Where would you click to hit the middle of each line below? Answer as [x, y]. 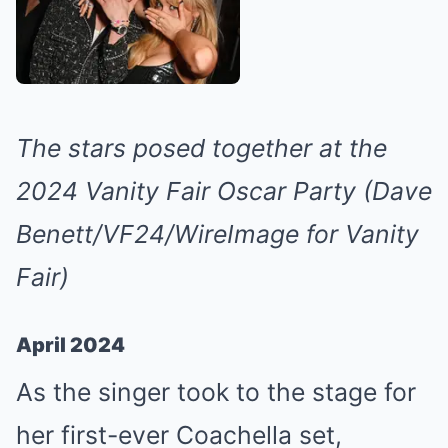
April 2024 [70, 344]
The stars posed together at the [201, 147]
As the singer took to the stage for [216, 391]
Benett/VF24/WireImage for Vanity [217, 233]
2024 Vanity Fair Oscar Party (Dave [224, 190]
